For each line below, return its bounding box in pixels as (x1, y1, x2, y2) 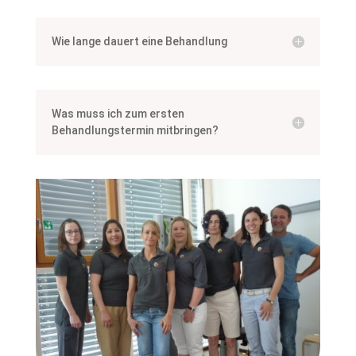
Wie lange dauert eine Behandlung (51, 34, 227, 48)
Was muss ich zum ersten (51, 106, 184, 120)
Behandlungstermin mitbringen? (51, 123, 219, 137)
